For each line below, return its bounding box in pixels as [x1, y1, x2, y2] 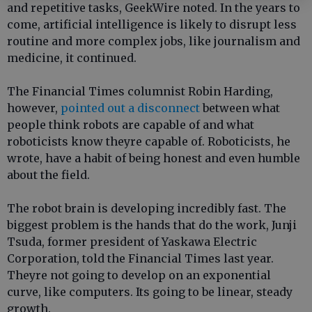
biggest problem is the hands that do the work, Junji [7, 218, 297, 232]
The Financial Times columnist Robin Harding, [7, 84, 273, 98]
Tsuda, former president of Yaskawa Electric [7, 235, 257, 249]
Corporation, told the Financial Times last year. [7, 251, 274, 265]
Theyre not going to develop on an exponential [7, 268, 271, 282]
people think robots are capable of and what [7, 118, 254, 132]
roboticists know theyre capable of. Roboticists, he [7, 134, 290, 148]
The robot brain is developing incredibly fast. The [7, 201, 286, 215]
